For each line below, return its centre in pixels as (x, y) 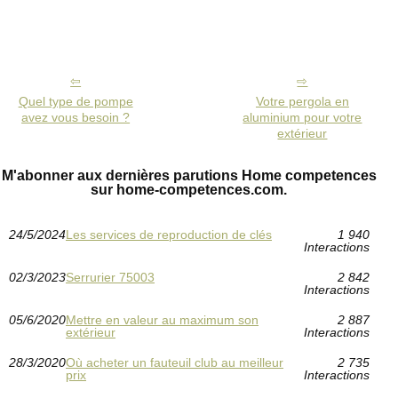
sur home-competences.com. (189, 190)
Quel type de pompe (76, 102)
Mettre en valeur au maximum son (162, 320)
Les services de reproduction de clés (169, 235)
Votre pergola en (302, 102)
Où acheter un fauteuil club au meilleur (175, 363)
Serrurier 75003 (110, 278)
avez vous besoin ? (76, 118)
